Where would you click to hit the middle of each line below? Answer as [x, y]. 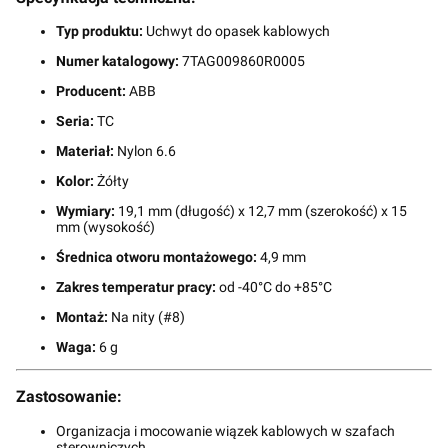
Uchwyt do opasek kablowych [236, 31]
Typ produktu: [99, 31]
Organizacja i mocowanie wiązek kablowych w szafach [225, 430]
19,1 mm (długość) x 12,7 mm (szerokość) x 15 [261, 211]
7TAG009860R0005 [242, 61]
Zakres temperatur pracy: [136, 287]
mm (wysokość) [105, 227]
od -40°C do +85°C [274, 287]
